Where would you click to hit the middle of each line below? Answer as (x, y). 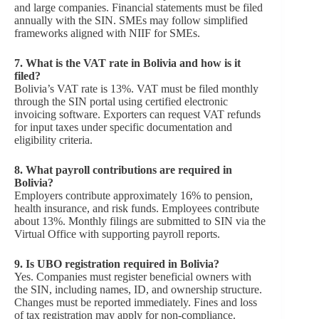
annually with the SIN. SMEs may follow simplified (131, 20)
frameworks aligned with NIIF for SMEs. (107, 33)
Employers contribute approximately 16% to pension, (134, 195)
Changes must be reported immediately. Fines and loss (136, 302)
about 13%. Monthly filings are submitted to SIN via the (140, 221)
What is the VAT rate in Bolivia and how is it (133, 63)
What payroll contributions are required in (129, 169)
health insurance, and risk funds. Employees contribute (137, 208)
